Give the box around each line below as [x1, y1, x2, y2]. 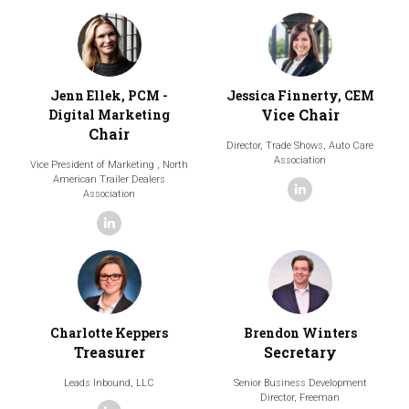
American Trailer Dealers [53, 173, 165, 186]
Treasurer [73, 341, 145, 362]
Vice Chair [260, 105, 340, 125]
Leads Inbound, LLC [64, 376, 154, 389]
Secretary [263, 341, 337, 362]
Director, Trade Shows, [226, 140, 329, 152]
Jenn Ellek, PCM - [50, 87, 168, 105]
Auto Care [329, 140, 373, 152]
